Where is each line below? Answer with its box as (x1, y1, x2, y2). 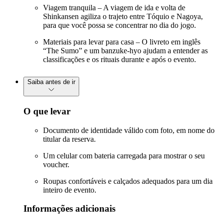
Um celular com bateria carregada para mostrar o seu (43, 151, 205, 160)
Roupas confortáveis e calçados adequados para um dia (43, 176, 213, 185)
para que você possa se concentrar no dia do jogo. (43, 21, 196, 30)
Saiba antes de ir (27, 78, 75, 86)
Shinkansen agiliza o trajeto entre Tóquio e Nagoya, (43, 12, 203, 21)
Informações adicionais (23, 203, 115, 214)
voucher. (43, 160, 69, 169)
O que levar (23, 106, 70, 116)
